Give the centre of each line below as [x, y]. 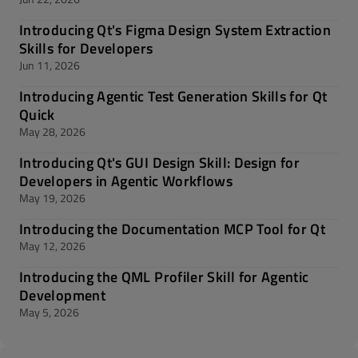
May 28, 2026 [52, 131]
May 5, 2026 [49, 312]
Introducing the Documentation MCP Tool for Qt [173, 229]
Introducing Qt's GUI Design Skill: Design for [160, 163]
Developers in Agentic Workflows [126, 181]
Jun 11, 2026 [50, 65]
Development [62, 295]
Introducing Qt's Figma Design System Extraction [175, 30]
